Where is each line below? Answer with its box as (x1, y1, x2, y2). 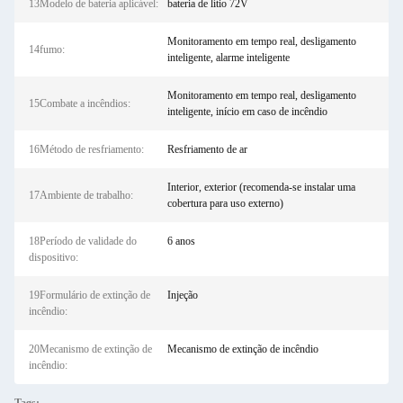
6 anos (166, 235, 195, 247)
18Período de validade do (29, 235, 137, 247)
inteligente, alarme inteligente (166, 51, 290, 64)
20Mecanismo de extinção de (29, 343, 152, 355)
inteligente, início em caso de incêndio (166, 105, 327, 118)
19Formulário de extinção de (29, 289, 150, 301)
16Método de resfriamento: (29, 143, 144, 156)
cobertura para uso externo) (166, 197, 283, 210)
